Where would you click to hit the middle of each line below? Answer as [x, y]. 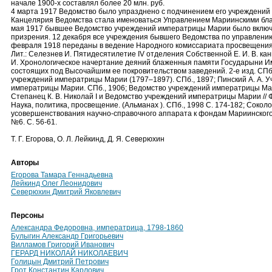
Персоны [27, 216]
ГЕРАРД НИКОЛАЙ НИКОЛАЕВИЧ [70, 253]
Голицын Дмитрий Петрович [60, 262]
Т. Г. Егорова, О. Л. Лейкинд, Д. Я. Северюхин [88, 139]
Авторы [25, 163]
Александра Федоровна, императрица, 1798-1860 [97, 228]
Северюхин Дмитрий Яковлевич [66, 192]
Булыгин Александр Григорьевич [67, 236]
